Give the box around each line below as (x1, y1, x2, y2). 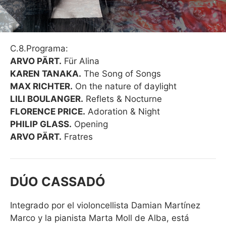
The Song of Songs (81, 69, 161, 79)
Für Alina (62, 56, 99, 66)
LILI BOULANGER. (10, 94, 83, 104)
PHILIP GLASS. (10, 119, 72, 129)
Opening (72, 119, 108, 129)
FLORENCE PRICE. (10, 106, 85, 117)
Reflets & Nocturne (83, 94, 162, 104)
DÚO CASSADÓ (10, 174, 105, 189)
